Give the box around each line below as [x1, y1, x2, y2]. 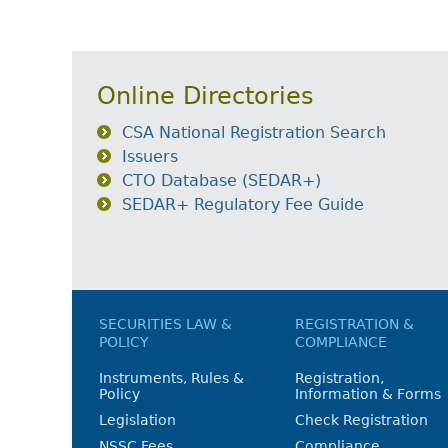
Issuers [122, 147, 178, 166]
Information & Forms [295, 386, 442, 402]
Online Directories [97, 82, 314, 110]
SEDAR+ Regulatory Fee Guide [122, 195, 364, 214]
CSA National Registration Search [122, 123, 386, 142]
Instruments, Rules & [99, 370, 244, 386]
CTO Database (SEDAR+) [122, 171, 321, 190]
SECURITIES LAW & [99, 316, 232, 332]
